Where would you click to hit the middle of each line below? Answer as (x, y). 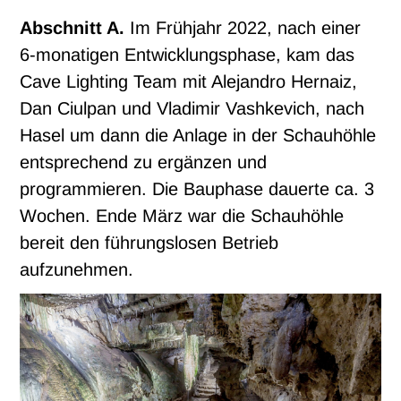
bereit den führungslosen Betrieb (149, 243)
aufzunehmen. (77, 270)
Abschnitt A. (73, 28)
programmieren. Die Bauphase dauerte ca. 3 (197, 189)
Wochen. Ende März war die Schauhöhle (182, 216)
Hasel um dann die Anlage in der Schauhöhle (198, 136)
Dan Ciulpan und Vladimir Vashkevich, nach (192, 109)
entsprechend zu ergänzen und (144, 162)
